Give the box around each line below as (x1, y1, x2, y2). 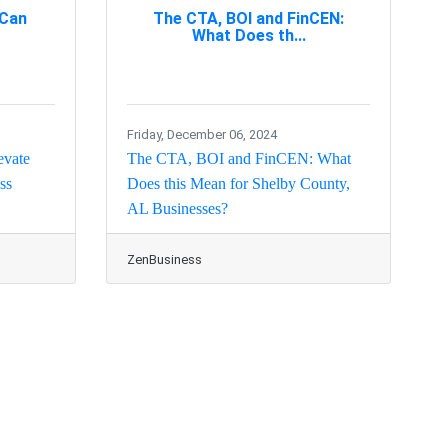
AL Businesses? (127, 200, 228, 218)
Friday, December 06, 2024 (127, 127, 277, 143)
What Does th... (191, 25, 306, 45)
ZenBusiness (127, 252, 202, 268)
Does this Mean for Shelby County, (127, 175, 350, 193)
